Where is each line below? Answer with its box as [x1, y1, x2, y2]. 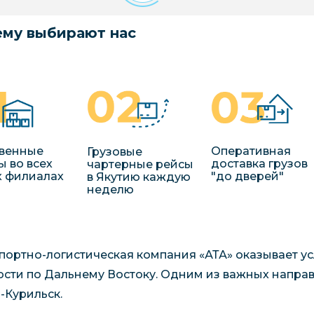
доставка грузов [210, 157, 308, 171]
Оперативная [210, 144, 291, 158]
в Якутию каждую [86, 170, 191, 184]
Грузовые [86, 144, 142, 158]
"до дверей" [210, 170, 284, 184]
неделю [86, 182, 134, 196]
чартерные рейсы [86, 157, 193, 171]
